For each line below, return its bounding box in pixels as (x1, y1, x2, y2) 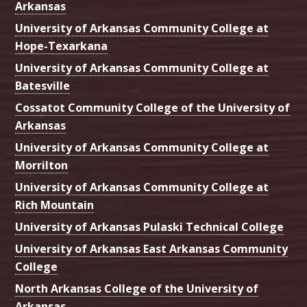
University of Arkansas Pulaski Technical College (15, 219, 284, 234)
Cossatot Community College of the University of (15, 100, 291, 115)
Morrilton (15, 158, 69, 173)
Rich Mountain (15, 197, 95, 212)
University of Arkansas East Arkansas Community (15, 241, 288, 256)
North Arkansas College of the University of (15, 281, 259, 296)
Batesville (15, 78, 71, 93)
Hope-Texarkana (15, 38, 108, 53)
